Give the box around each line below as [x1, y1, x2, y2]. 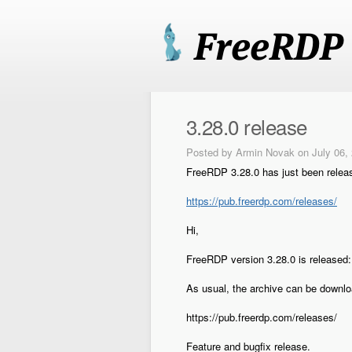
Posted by [186, 145, 236, 159]
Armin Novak [236, 145, 295, 159]
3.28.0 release [186, 112, 307, 141]
